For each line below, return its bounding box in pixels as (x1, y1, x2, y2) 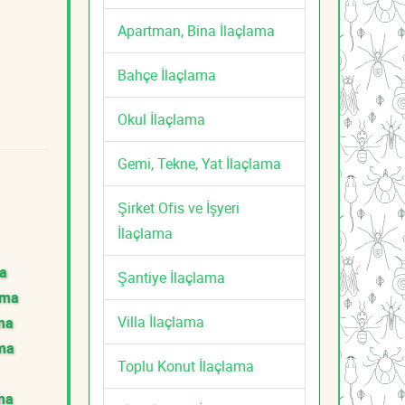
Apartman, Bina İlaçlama (118, 20, 275, 41)
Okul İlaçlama (118, 108, 205, 129)
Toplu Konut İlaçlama (118, 355, 254, 376)
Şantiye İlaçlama (118, 267, 225, 287)
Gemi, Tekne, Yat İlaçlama (118, 153, 281, 174)
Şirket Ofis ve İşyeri (118, 197, 240, 218)
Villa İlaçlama (118, 311, 204, 332)
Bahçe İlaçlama (118, 64, 216, 85)
